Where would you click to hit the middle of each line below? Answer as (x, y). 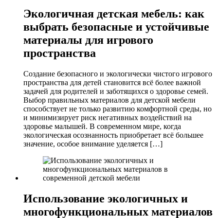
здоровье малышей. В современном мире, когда (102, 126)
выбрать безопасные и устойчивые (116, 27)
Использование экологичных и (106, 198)
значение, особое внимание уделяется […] (93, 144)
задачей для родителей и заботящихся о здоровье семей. (116, 91)
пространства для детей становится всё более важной (112, 82)
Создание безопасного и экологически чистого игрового (118, 73)
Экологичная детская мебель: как (114, 13)
